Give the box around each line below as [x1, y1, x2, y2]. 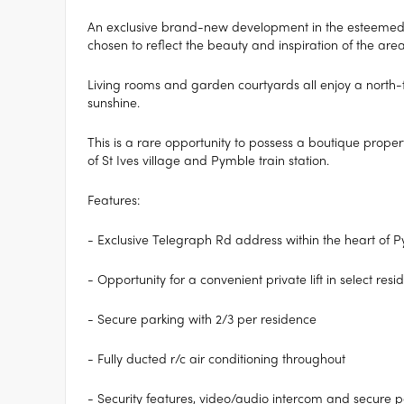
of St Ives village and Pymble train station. [87, 151, 329, 169]
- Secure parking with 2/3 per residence [87, 309, 317, 327]
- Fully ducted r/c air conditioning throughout [87, 349, 345, 367]
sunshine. [87, 93, 140, 111]
